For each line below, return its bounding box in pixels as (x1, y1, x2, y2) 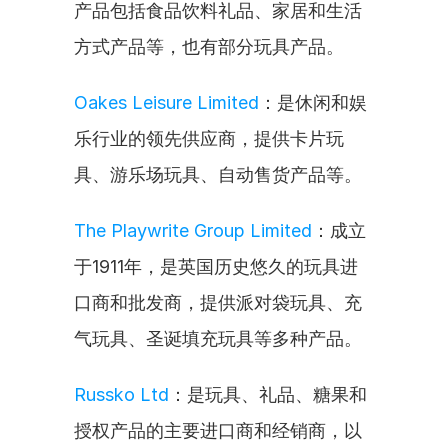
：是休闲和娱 (259, 92, 367, 113)
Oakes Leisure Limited (74, 92, 259, 113)
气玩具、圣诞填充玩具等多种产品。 (74, 328, 362, 349)
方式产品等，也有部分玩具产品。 (74, 36, 344, 57)
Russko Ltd (74, 384, 169, 405)
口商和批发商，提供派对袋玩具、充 (74, 292, 362, 313)
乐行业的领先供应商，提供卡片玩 (74, 128, 344, 149)
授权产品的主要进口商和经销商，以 (74, 420, 362, 441)
